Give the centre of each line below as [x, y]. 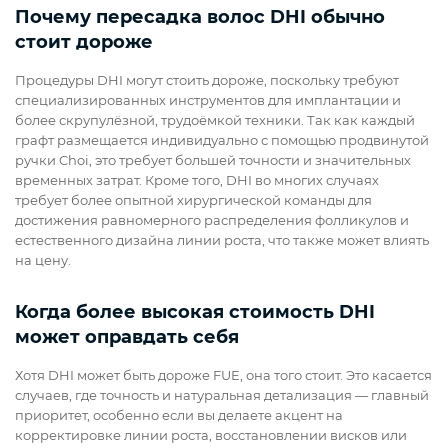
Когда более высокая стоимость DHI [195, 312]
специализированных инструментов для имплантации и [208, 100]
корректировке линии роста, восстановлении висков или [211, 435]
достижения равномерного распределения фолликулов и [212, 220]
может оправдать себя [127, 337]
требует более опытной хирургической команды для [193, 200]
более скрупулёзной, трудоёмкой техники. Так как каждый [215, 120]
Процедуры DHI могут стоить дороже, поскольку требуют [207, 80]
